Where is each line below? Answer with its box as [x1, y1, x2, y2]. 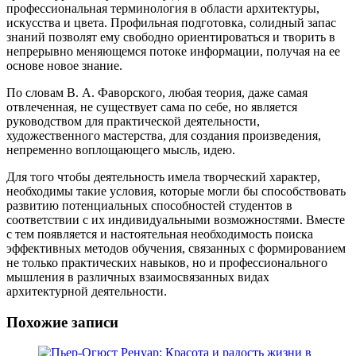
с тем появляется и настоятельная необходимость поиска [6, 226, 313, 241]
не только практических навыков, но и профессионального [6, 255, 327, 269]
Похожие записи [6, 313, 118, 331]
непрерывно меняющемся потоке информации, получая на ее [6, 44, 340, 58]
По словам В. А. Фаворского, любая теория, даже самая [6, 85, 308, 99]
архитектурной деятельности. [6, 284, 167, 298]
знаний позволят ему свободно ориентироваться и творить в [6, 29, 335, 44]
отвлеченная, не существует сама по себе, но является [6, 99, 297, 114]
